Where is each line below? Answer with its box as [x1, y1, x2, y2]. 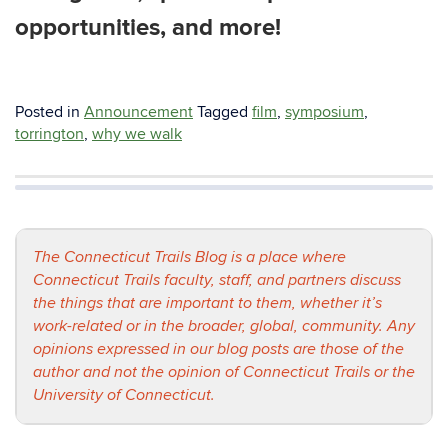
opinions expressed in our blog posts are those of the [33, 340, 404, 359]
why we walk [92, 124, 182, 144]
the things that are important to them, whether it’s [33, 294, 382, 313]
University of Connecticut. [33, 386, 215, 405]
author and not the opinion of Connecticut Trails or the [33, 363, 415, 382]
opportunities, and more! [15, 13, 281, 42]
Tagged [197, 102, 252, 122]
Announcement [84, 102, 193, 122]
